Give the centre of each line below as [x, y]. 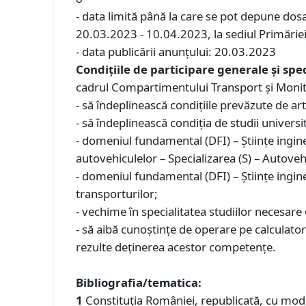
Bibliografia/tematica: [139, 282]
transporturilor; [117, 193]
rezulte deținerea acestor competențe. [176, 247]
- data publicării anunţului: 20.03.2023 [176, 51]
